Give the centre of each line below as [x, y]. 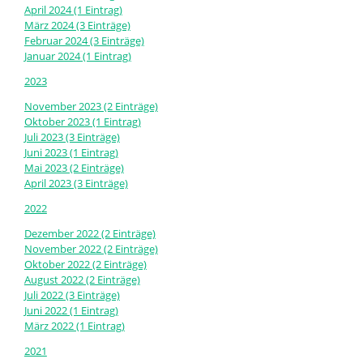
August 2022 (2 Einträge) [82, 280]
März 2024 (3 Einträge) [77, 26]
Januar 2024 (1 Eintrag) [77, 56]
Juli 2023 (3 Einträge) [72, 137]
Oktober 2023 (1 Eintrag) [82, 122]
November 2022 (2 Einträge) [91, 249]
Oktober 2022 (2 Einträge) [85, 265]
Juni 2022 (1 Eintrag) [71, 311]
